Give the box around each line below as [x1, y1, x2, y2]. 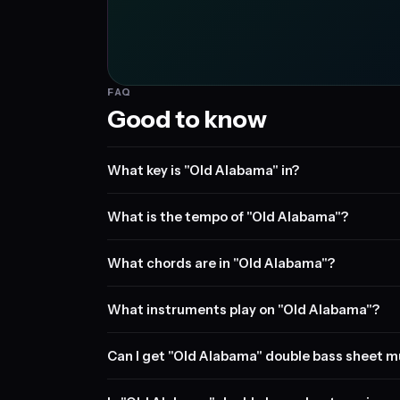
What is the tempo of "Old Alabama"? [107, 208, 348, 225]
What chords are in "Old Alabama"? [107, 254, 335, 271]
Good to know [107, 104, 267, 134]
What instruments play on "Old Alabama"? [107, 301, 379, 318]
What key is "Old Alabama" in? [107, 162, 299, 179]
